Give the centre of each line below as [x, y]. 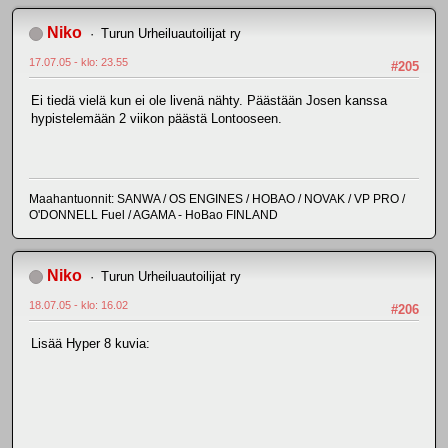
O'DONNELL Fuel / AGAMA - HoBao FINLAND [153, 215]
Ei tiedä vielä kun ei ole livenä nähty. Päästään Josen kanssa [209, 100]
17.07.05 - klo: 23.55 [78, 62]
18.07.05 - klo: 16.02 [78, 305]
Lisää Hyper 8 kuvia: [90, 343]
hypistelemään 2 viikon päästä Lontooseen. [156, 118]
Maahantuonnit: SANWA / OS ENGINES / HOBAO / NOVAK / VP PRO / [217, 199]
